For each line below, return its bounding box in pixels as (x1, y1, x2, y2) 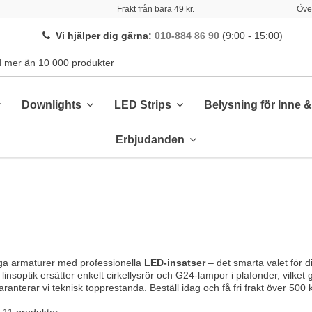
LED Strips (114, 99, 174, 111)
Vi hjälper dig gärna (56, 30, 149, 41)
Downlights (22, 99, 84, 111)
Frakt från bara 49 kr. (117, 4, 195, 14)
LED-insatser (143, 257, 205, 268)
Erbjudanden (116, 134, 187, 146)
